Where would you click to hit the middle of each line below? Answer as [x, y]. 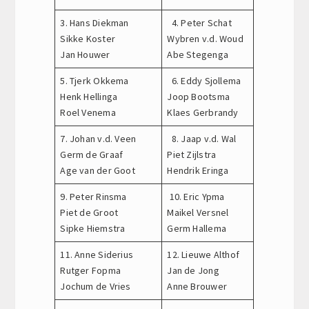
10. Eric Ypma [196, 196]
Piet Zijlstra [192, 154]
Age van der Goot [98, 170]
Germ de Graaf [92, 154]
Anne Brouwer [197, 286]
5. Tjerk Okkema [94, 80]
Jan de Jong [193, 270]
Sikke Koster [88, 38]
